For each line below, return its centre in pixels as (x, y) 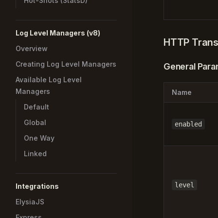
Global (35, 122)
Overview (32, 48)
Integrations (37, 186)
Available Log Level (49, 80)
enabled (188, 124)
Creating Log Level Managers (66, 64)
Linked (35, 154)
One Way (39, 138)
